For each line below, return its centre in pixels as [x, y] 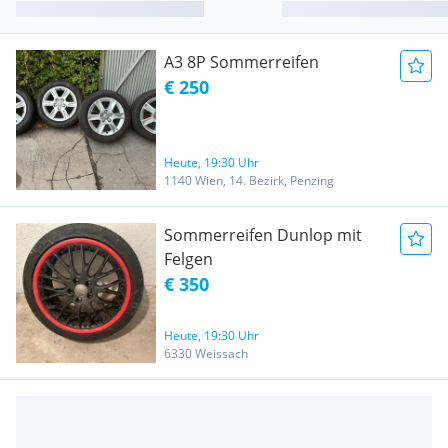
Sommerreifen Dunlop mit [263, 234]
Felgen [188, 258]
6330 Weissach [206, 353]
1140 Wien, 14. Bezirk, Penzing [249, 180]
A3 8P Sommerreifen [241, 61]
